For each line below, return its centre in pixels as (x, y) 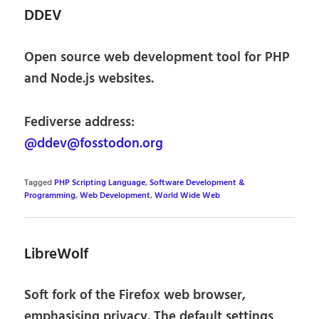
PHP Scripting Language (100, 183)
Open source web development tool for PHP (157, 57)
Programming (50, 195)
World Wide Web (188, 195)
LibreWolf (57, 254)
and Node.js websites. (89, 79)
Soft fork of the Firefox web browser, (135, 296)
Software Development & (198, 183)
